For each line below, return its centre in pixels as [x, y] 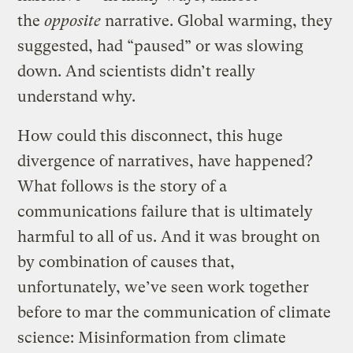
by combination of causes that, [126, 262]
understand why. [77, 96]
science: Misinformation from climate [152, 337]
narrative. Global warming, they [219, 20]
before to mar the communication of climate [175, 312]
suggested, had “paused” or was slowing [161, 46]
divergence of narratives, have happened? [165, 161]
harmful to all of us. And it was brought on [169, 236]
